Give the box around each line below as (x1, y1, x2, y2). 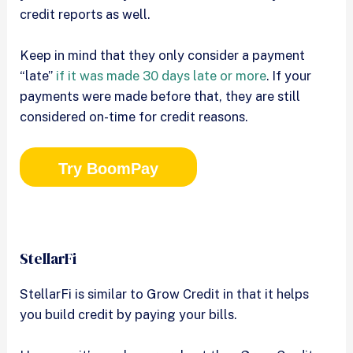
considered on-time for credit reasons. (20, 108, 248, 124)
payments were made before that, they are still (20, 87, 301, 104)
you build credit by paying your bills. (20, 306, 237, 322)
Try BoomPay (58, 160, 159, 178)
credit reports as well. (20, 6, 154, 22)
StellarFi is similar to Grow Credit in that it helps (20, 285, 310, 302)
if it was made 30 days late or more (56, 67, 267, 84)
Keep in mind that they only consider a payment (20, 46, 306, 63)
